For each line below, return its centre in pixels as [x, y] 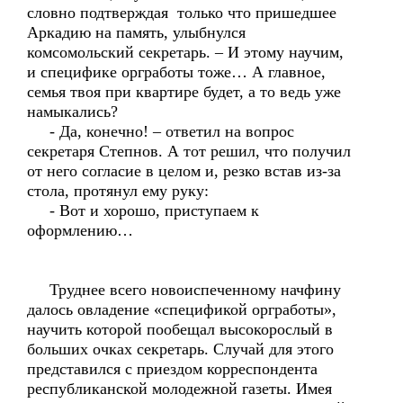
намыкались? [72, 112]
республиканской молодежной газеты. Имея [179, 389]
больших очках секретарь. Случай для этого [180, 349]
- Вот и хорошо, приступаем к [143, 210]
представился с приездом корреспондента [172, 369]
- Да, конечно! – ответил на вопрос [161, 131]
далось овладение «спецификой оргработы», [182, 309]
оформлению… [80, 230]
